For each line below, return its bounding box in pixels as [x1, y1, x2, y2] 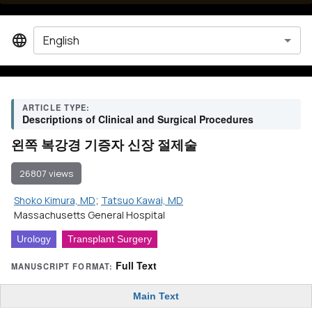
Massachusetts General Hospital [14, 208, 165, 221]
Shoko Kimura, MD [14, 194, 95, 207]
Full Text [116, 258, 157, 272]
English [43, 32, 79, 48]
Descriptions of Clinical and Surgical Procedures [22, 112, 253, 126]
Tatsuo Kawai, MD [101, 194, 183, 207]
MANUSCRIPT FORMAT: [11, 260, 114, 272]
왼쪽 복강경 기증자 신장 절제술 [11, 134, 197, 154]
